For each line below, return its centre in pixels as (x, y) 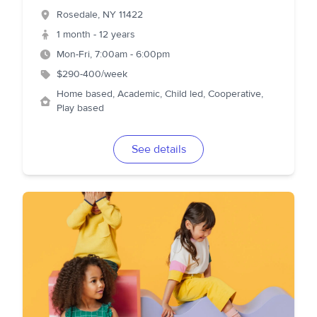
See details (158, 149)
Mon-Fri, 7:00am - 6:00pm (113, 54)
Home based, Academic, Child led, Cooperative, (160, 94)
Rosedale (77, 15)
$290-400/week (92, 74)
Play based (80, 108)
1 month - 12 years (96, 35)
